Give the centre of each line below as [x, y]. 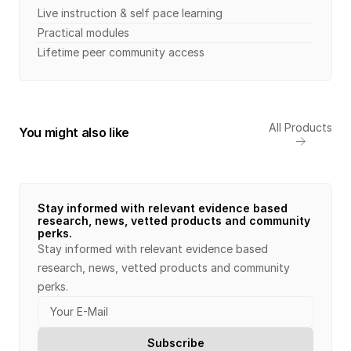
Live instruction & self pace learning [130, 13]
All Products [300, 127]
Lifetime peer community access [121, 52]
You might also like [74, 132]
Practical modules [85, 33]
